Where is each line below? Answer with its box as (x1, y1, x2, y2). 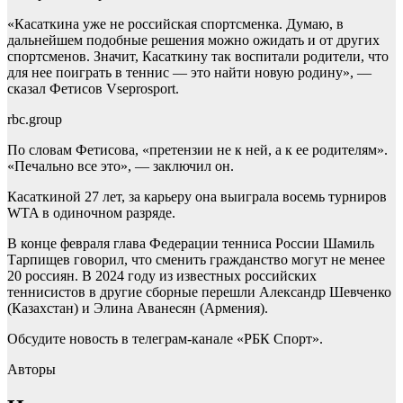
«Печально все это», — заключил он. (7, 158, 234, 175)
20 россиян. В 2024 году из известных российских (7, 268, 317, 284)
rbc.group (7, 112, 62, 128)
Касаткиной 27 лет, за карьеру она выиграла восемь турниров (7, 189, 387, 205)
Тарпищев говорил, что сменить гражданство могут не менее (7, 252, 385, 268)
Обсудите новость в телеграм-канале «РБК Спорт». (7, 331, 323, 347)
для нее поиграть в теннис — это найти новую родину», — (7, 65, 372, 81)
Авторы (7, 362, 56, 378)
